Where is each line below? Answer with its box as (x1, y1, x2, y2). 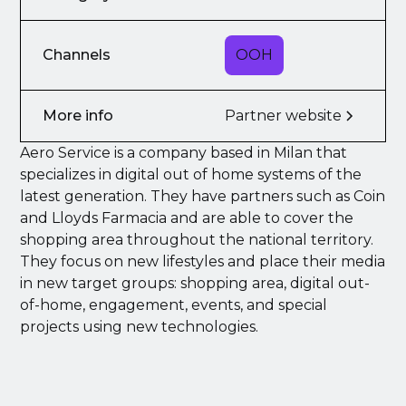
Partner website (225, 107, 342, 124)
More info (43, 107, 114, 124)
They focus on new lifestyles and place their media (20, 253, 386, 270)
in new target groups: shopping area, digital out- (20, 275, 371, 292)
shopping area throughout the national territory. (20, 231, 374, 248)
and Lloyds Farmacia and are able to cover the (20, 209, 354, 227)
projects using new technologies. (20, 318, 259, 335)
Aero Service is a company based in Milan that (20, 144, 348, 161)
